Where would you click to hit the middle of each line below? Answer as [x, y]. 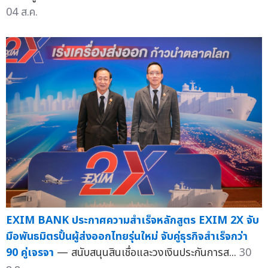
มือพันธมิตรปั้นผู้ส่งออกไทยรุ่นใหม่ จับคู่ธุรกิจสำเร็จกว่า [127, 236]
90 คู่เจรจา [30, 252]
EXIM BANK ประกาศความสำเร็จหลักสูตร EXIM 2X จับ [133, 220]
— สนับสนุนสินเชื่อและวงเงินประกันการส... [148, 252]
